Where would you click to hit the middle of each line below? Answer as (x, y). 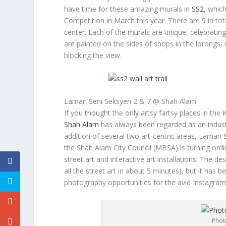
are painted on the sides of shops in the (130, 44)
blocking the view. (93, 55)
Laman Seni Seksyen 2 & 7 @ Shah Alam (130, 101)
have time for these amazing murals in (128, 9)
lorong (207, 44)
